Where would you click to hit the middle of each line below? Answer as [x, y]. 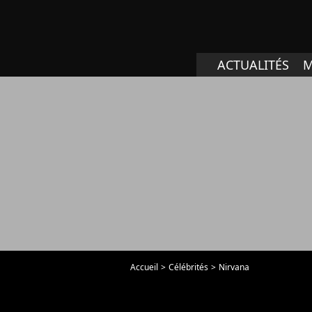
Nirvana [234, 267]
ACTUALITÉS [253, 65]
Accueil [144, 267]
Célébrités [188, 267]
